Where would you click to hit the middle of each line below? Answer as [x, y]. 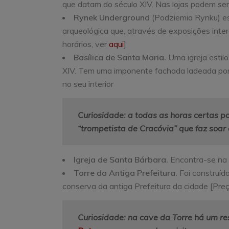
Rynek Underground [113, 17]
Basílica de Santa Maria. [121, 57]
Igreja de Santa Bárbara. [122, 159]
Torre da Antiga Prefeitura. [127, 173]
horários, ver [86, 44]
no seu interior [88, 84]
